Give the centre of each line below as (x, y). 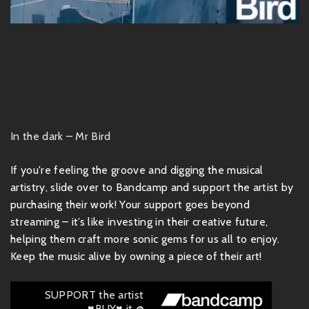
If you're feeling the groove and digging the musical (137, 170)
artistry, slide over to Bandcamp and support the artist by (152, 187)
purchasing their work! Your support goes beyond (130, 205)
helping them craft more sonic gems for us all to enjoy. (145, 239)
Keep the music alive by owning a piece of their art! (136, 256)
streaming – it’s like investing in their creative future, (139, 222)
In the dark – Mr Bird (61, 136)
